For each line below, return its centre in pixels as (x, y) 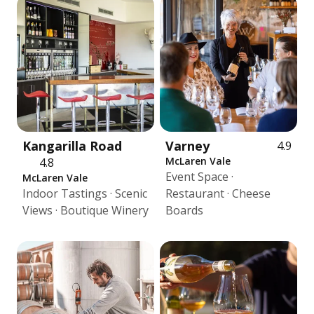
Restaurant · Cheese (218, 193)
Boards (184, 210)
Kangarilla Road (72, 146)
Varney (187, 146)
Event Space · (199, 177)
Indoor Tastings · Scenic (85, 193)
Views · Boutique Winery (86, 210)
